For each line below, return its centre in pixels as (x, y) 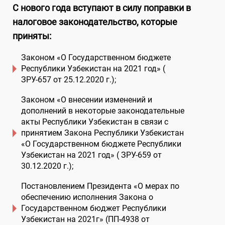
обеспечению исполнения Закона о (87, 197)
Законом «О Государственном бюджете (96, 58)
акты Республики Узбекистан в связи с (95, 122)
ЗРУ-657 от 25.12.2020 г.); (69, 80)
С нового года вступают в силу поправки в (102, 8)
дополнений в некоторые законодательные (103, 111)
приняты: (32, 36)
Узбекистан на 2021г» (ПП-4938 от (85, 219)
